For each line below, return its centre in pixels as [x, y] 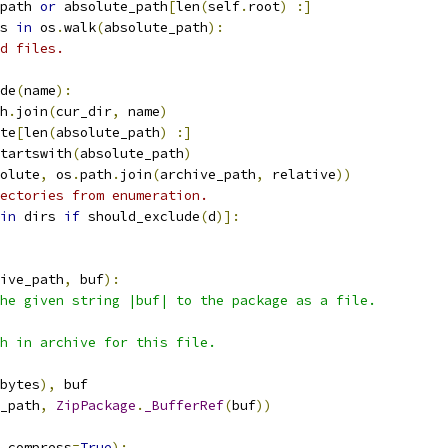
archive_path [208, 174]
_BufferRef [184, 405]
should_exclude [140, 216]
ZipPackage [96, 405]
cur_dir [84, 111]
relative [300, 174]
